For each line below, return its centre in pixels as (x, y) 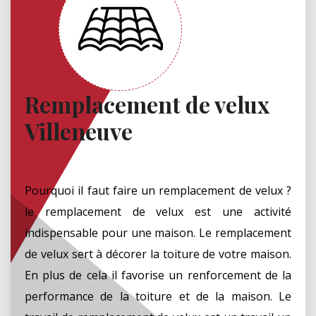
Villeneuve (79, 130)
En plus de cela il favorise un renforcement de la (158, 275)
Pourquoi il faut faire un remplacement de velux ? (158, 190)
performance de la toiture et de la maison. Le (158, 296)
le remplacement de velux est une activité (158, 211)
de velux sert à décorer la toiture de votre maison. (158, 254)
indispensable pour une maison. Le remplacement (158, 232)
